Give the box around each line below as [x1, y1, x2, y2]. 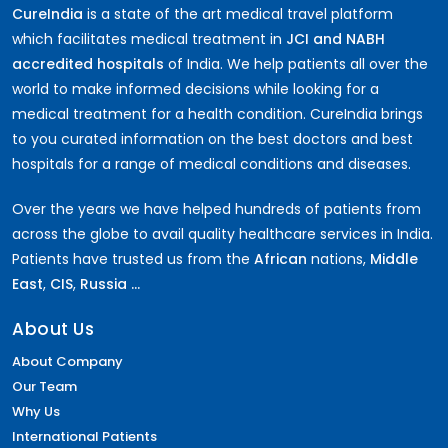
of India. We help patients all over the [164, 53, 428, 74]
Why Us [12, 401, 60, 421]
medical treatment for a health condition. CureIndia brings [12, 103, 423, 124]
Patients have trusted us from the [12, 248, 254, 269]
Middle [370, 248, 418, 269]
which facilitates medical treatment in [12, 28, 286, 49]
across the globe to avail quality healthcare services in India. [12, 223, 433, 244]
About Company [12, 351, 123, 371]
